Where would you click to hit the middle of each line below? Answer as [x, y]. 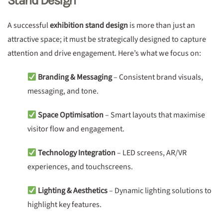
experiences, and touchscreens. [80, 167]
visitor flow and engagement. [76, 129]
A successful [29, 25]
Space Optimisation [70, 115]
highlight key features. [64, 205]
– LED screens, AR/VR [151, 153]
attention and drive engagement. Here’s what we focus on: [104, 53]
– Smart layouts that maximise [155, 115]
